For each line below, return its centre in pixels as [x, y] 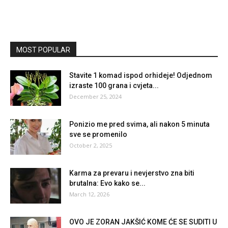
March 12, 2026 [89, 194]
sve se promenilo [98, 134]
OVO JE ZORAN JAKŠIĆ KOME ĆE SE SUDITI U [143, 222]
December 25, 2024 [95, 96]
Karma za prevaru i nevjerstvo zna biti [132, 173]
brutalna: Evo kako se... [107, 183]
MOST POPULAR [43, 50]
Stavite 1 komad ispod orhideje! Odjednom [141, 75]
